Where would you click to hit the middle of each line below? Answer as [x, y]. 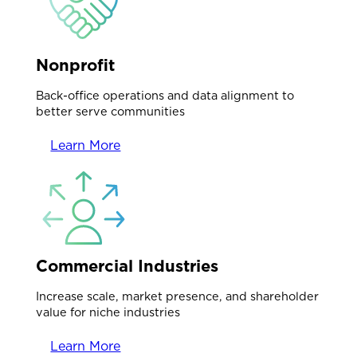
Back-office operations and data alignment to [165, 95]
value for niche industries [108, 312]
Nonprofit [76, 65]
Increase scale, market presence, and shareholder [178, 296]
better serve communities [111, 111]
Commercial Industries [127, 266]
